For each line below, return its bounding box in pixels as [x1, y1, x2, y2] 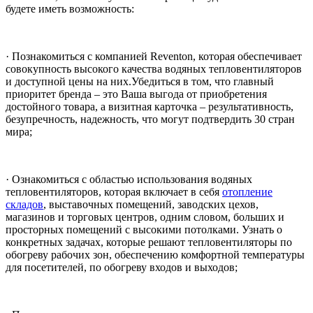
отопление [222, 186, 272, 198]
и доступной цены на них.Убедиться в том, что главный [6, 75, 274, 88]
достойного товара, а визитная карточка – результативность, [6, 101, 293, 113]
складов [6, 198, 43, 211]
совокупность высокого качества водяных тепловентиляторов [6, 63, 302, 75]
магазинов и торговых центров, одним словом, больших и [6, 211, 284, 224]
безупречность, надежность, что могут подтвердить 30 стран [6, 113, 295, 126]
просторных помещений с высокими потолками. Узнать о [6, 224, 282, 236]
